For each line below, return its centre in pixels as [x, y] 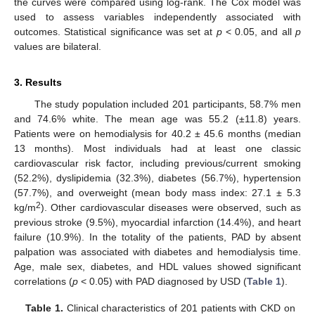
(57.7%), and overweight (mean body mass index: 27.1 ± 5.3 [157, 192]
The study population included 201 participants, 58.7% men [167, 104]
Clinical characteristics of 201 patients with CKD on [179, 308]
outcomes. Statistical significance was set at [115, 31]
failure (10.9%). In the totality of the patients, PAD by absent [157, 237]
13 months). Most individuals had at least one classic [157, 148]
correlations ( [43, 281]
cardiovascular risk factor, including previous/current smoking [157, 163]
